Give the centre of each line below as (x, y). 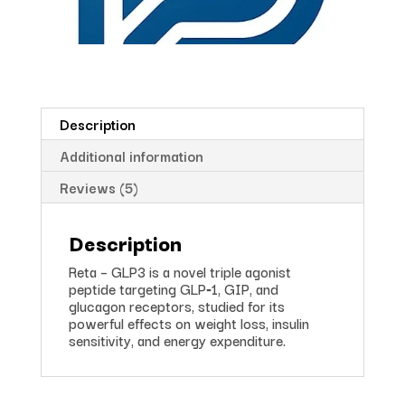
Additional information (131, 155)
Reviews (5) (99, 187)
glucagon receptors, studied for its (176, 305)
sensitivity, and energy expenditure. (177, 339)
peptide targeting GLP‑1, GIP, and (173, 288)
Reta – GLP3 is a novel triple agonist (179, 271)
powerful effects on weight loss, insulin (188, 322)
